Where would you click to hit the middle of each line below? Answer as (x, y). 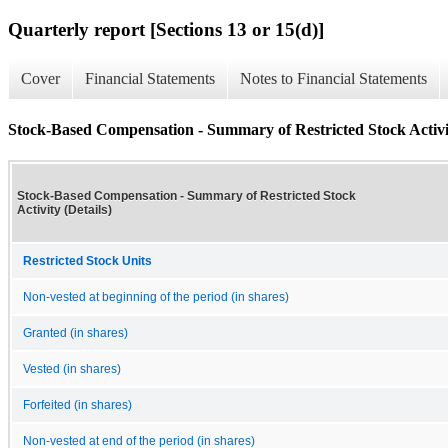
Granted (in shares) (75, 332)
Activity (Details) (64, 209)
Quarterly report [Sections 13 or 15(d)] (166, 29)
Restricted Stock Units (87, 260)
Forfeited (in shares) (77, 404)
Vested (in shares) (72, 368)
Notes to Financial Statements (333, 79)
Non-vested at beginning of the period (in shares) (156, 296)
